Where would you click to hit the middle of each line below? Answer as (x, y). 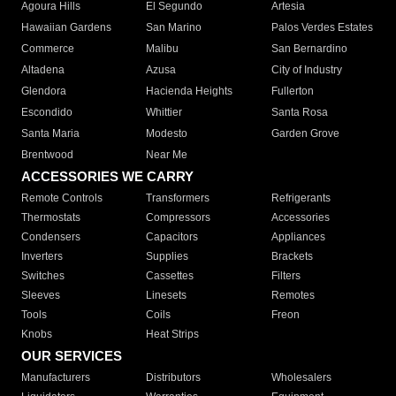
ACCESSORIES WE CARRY (107, 177)
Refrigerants (301, 198)
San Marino (174, 28)
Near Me (167, 155)
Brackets (292, 257)
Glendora (44, 91)
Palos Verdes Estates (322, 28)
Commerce (48, 49)
